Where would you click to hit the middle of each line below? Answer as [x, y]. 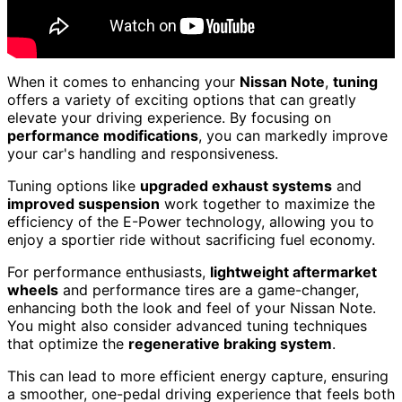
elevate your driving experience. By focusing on [169, 118]
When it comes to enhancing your [123, 82]
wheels [33, 290]
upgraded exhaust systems [236, 186]
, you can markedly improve [293, 136]
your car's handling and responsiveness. [143, 154]
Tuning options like [74, 186]
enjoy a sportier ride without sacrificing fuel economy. [191, 240]
